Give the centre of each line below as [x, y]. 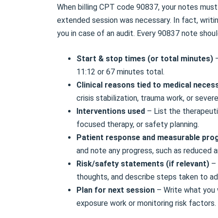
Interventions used [111, 111]
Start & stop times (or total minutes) [146, 58]
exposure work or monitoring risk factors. [146, 203]
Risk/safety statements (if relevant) [143, 163]
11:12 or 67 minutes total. [120, 72]
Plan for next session [116, 190]
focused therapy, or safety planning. [138, 124]
